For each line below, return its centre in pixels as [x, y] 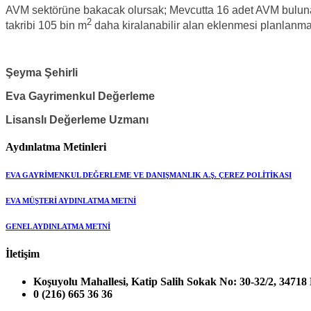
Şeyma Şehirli [42, 73]
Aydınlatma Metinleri [56, 147]
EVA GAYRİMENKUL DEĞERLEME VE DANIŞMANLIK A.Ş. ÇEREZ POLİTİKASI [149, 175]
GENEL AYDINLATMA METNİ [58, 227]
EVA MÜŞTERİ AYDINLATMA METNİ [71, 201]
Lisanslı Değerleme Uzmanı [77, 120]
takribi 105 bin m [46, 26]
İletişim [23, 254]
